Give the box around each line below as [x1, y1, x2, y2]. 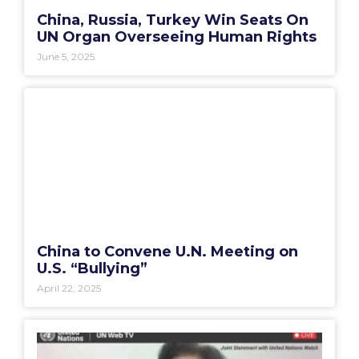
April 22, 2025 [37, 282, 101, 295]
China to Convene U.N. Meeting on [37, 243, 298, 261]
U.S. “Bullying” [37, 260, 147, 278]
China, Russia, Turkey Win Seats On [37, 11, 309, 30]
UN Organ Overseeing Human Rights [37, 28, 317, 46]
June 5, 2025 [37, 50, 95, 63]
